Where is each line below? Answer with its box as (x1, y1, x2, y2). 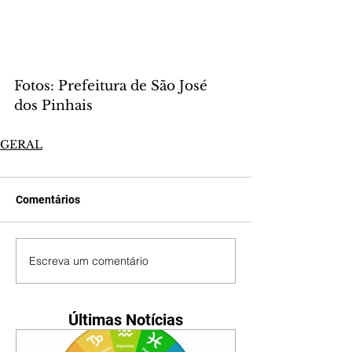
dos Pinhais (14, 97, 93, 115)
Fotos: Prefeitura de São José (14, 78, 211, 95)
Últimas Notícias (68, 310, 183, 330)
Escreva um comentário (29, 253, 148, 268)
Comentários (16, 193, 80, 207)
